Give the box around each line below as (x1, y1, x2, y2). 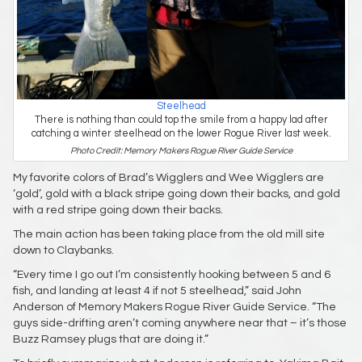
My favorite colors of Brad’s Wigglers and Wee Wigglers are (13, 171, 324, 183)
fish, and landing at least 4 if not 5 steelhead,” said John (13, 284, 301, 297)
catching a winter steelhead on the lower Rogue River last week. (31, 128, 331, 139)
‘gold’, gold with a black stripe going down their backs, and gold (13, 187, 340, 200)
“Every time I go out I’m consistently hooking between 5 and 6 (13, 268, 330, 280)
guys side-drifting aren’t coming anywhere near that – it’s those (13, 317, 347, 329)
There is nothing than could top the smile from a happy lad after (34, 114, 328, 125)
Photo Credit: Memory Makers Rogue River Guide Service (69, 145, 293, 155)
